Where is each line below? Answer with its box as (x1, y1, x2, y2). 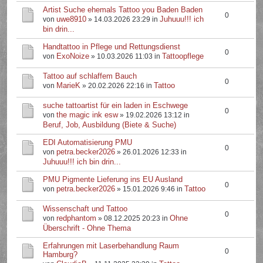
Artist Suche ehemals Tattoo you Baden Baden (43, 5, 203, 14)
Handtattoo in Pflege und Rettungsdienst (43, 42, 181, 51)
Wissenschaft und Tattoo (43, 204, 128, 213)
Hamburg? (43, 250, 78, 259)
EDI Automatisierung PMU (43, 138, 133, 147)
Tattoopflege (162, 52, 204, 60)
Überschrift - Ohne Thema (43, 224, 131, 232)
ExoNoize (56, 52, 90, 60)
